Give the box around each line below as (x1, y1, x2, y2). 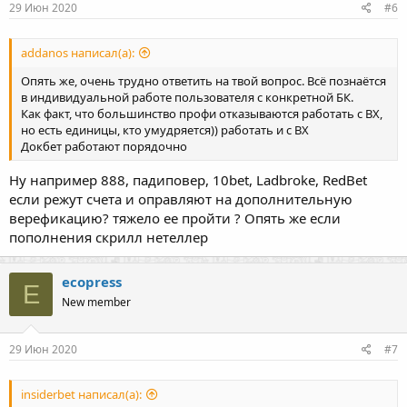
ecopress (62, 273, 122, 292)
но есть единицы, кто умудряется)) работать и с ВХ (21, 122, 309, 139)
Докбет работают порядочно (21, 138, 187, 155)
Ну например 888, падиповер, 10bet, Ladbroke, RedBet (9, 171, 367, 190)
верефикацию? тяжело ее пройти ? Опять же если (9, 209, 341, 228)
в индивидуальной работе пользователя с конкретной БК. (21, 89, 353, 106)
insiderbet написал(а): (21, 386, 142, 403)
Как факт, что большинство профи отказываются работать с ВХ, (21, 105, 382, 123)
